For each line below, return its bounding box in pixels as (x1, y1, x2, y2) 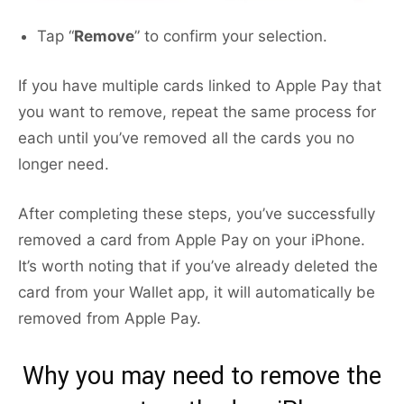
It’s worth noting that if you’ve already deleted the (18, 257, 378, 276)
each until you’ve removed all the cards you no (18, 129, 354, 148)
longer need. (18, 155, 109, 174)
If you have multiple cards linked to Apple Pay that (18, 77, 381, 96)
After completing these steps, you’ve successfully (18, 205, 375, 224)
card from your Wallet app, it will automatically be (18, 283, 375, 302)
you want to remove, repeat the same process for (18, 103, 376, 122)
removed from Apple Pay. (18, 309, 201, 328)
